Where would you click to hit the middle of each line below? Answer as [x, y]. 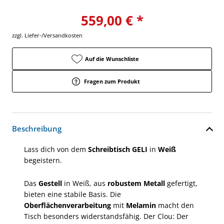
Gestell [51, 183]
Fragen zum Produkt [112, 81]
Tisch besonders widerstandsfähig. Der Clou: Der [106, 216]
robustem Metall [137, 183]
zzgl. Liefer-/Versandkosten [47, 35]
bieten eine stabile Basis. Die [72, 194]
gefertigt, [182, 183]
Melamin [142, 205]
